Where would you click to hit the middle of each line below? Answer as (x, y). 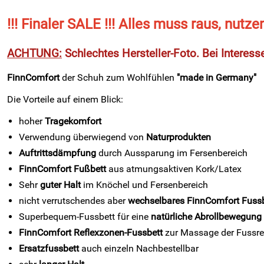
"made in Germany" (217, 77)
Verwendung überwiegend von (82, 137)
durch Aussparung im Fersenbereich (172, 153)
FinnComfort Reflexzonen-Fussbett (91, 232)
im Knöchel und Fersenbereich (144, 185)
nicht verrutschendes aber (73, 201)
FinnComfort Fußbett (62, 169)
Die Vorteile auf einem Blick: (65, 99)
